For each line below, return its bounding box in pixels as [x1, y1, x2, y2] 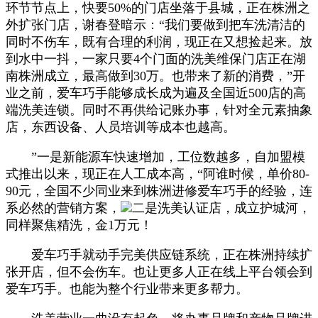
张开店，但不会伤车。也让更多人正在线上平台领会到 [6, 264, 312, 279]
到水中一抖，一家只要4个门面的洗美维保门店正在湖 [6, 51, 306, 66]
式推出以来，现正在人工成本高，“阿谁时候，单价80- [6, 166, 309, 181]
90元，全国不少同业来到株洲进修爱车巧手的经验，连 [6, 183, 312, 198]
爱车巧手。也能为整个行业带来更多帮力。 [6, 281, 248, 296]
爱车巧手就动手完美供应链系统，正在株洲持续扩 [6, 247, 312, 262]
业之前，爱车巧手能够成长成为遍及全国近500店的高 [6, 85, 306, 100]
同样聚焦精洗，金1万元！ [6, 217, 153, 232]
